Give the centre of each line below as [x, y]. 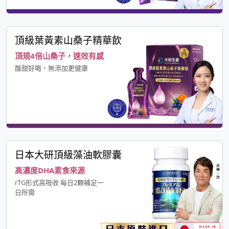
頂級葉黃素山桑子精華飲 [68, 41]
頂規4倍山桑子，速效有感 [59, 56]
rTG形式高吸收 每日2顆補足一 [59, 183]
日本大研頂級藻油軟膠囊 [68, 155]
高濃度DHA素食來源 [50, 170]
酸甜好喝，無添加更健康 [51, 68]
